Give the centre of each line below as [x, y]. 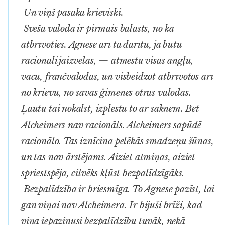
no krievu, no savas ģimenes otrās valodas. [106, 93]
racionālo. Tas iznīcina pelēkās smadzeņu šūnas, [118, 141]
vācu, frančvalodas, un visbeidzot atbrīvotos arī [117, 77]
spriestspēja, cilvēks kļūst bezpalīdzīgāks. [103, 173]
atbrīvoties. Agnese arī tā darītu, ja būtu [101, 44]
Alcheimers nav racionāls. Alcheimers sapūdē [111, 125]
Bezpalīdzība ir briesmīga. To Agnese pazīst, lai [118, 189]
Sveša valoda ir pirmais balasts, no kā [97, 28]
